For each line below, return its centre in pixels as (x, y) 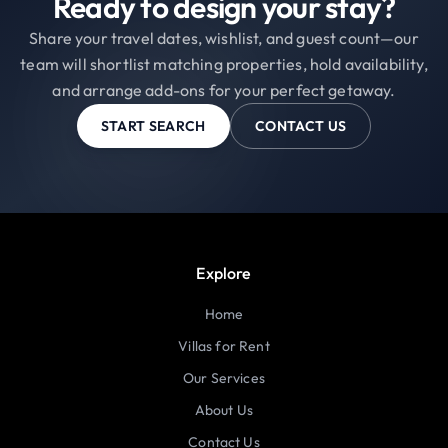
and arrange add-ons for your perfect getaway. (224, 89)
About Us (224, 409)
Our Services (224, 377)
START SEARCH (153, 125)
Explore (224, 272)
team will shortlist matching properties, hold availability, (224, 63)
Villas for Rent (224, 345)
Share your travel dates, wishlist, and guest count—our (224, 37)
